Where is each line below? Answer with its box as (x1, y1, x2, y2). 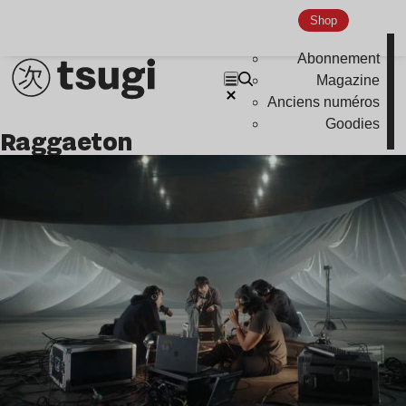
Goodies (325, 116, 381, 132)
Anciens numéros (267, 94, 381, 111)
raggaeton (15, 124, 133, 159)
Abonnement (297, 51, 381, 67)
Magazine (316, 72, 381, 89)
